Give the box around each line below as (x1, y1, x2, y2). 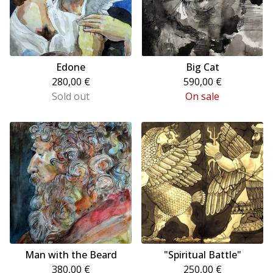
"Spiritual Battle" (163, 248, 241, 261)
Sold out (52, 90, 90, 103)
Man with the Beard (24, 248, 117, 261)
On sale (185, 90, 219, 103)
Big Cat (185, 60, 219, 74)
